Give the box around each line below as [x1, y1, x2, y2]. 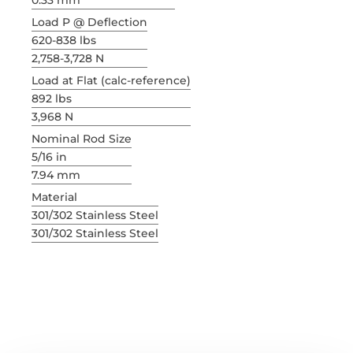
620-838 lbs [32, 33, 96, 48]
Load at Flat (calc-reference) [32, 73, 191, 88]
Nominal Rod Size [32, 132, 132, 147]
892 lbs [32, 91, 72, 106]
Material [32, 190, 77, 205]
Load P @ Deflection [32, 15, 147, 30]
